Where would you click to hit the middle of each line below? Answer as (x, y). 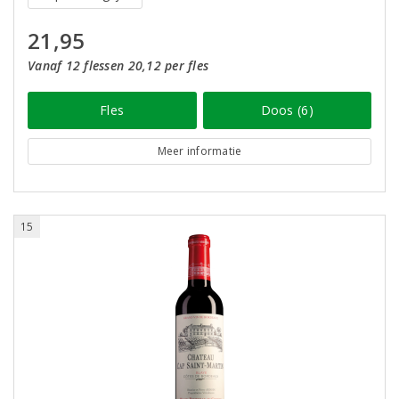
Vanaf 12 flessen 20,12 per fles (118, 65)
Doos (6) (287, 110)
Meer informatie (199, 151)
